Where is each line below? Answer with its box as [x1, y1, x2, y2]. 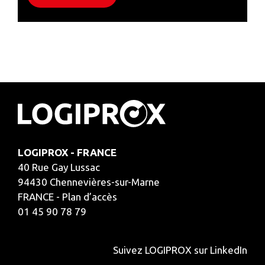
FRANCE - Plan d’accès [18, 190, 117, 202]
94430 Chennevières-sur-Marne [18, 176, 160, 188]
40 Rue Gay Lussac [18, 161, 100, 173]
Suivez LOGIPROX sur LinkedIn [113, 244, 247, 256]
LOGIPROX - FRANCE [18, 146, 117, 158]
